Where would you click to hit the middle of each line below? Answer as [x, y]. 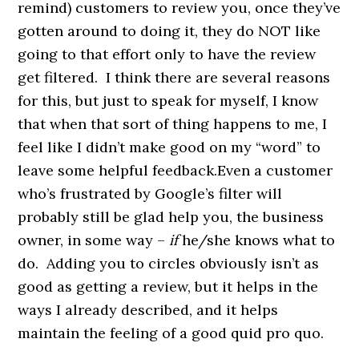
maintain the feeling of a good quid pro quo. [171, 333]
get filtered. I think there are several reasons [174, 77]
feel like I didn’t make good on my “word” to [169, 147]
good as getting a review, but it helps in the [168, 286]
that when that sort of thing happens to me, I [173, 123]
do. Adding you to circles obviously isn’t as [169, 263]
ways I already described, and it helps [148, 309]
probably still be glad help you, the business [171, 216]
